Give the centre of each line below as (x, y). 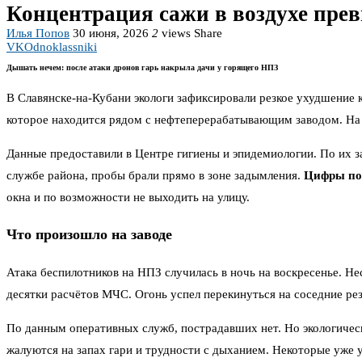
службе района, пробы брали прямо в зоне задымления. (155, 175)
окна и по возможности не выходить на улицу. (128, 197)
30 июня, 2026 (111, 33)
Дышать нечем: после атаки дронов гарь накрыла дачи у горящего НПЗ (142, 67)
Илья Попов (38, 33)
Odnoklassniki (61, 46)
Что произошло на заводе (89, 235)
